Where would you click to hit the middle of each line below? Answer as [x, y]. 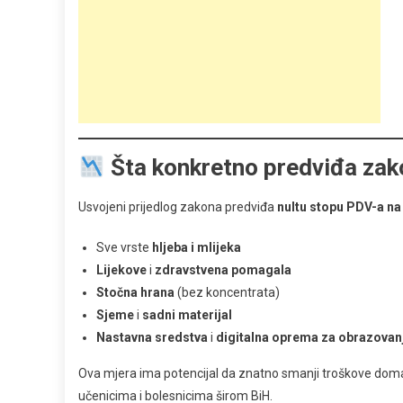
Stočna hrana [135, 293]
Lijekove [121, 270]
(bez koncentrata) [227, 293]
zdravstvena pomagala [223, 270]
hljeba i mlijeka [197, 248]
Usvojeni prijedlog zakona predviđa [178, 207]
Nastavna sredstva [152, 338]
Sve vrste [124, 248]
